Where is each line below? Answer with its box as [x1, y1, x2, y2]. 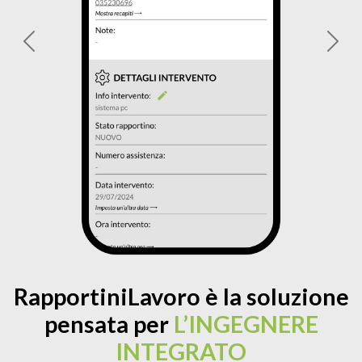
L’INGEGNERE [173, 310, 318, 338]
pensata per [44, 310, 174, 338]
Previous [27, 41, 77, 57]
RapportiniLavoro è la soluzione [13, 283, 349, 310]
